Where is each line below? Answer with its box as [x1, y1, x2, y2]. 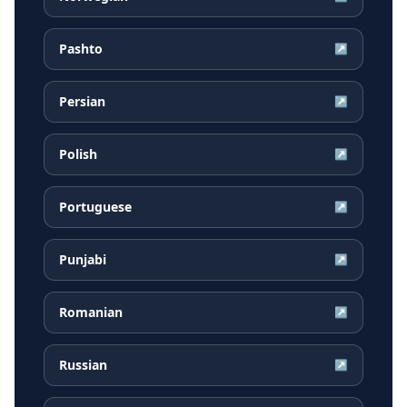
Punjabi [59, 251, 106, 269]
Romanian [59, 303, 123, 322]
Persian [59, 93, 105, 111]
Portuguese [59, 198, 132, 216]
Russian [59, 356, 107, 374]
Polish [59, 145, 97, 164]
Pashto [59, 40, 103, 58]
